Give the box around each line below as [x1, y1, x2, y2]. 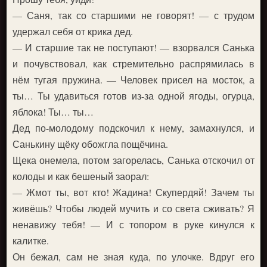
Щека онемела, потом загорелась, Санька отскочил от [13, 154, 254, 166]
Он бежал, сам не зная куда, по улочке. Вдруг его [13, 250, 254, 263]
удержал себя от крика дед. [13, 25, 133, 38]
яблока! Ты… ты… [13, 105, 94, 118]
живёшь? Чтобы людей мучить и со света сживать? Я [13, 202, 254, 215]
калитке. [13, 234, 49, 247]
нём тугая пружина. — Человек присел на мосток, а [13, 73, 254, 86]
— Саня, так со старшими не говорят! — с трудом [13, 9, 254, 21]
